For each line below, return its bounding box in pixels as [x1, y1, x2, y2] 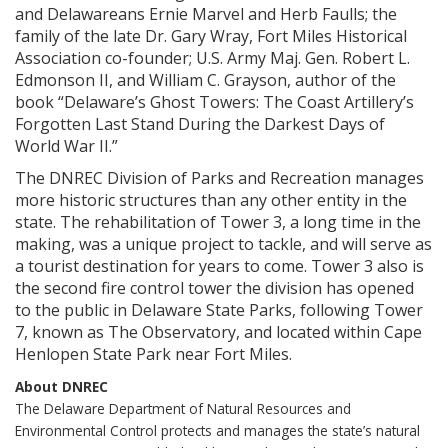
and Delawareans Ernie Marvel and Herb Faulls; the [15, 2, 397, 25]
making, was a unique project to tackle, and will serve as [15, 232, 432, 255]
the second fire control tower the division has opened [15, 276, 414, 299]
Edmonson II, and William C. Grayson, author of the [15, 68, 396, 91]
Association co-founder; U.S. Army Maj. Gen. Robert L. [15, 46, 410, 69]
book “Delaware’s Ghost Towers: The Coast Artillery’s [15, 90, 414, 113]
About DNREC [15, 376, 108, 396]
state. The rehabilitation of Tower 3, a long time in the [15, 210, 421, 233]
